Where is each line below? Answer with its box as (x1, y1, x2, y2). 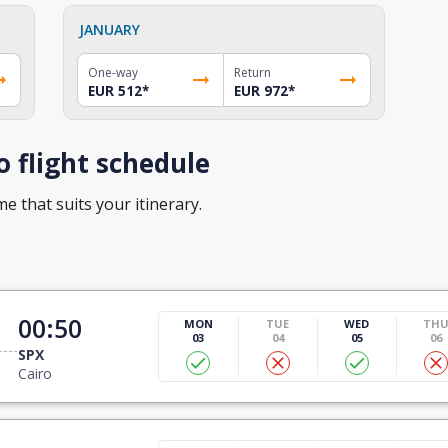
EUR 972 (233, 81, 288, 100)
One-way (88, 63, 139, 81)
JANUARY (79, 19, 141, 39)
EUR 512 (88, 81, 143, 100)
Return (233, 63, 271, 81)
